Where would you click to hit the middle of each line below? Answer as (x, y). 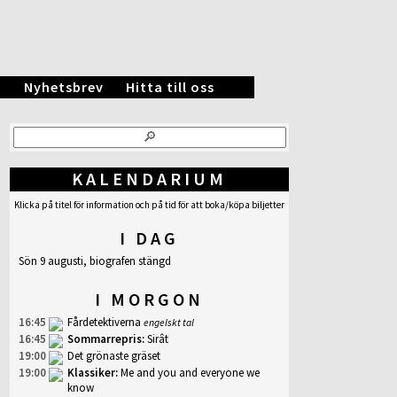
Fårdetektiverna (104, 322)
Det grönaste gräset (114, 356)
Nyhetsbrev (64, 87)
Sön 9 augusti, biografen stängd (95, 261)
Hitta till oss (170, 87)
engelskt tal (169, 322)
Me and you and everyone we (190, 373)
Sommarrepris (105, 339)
